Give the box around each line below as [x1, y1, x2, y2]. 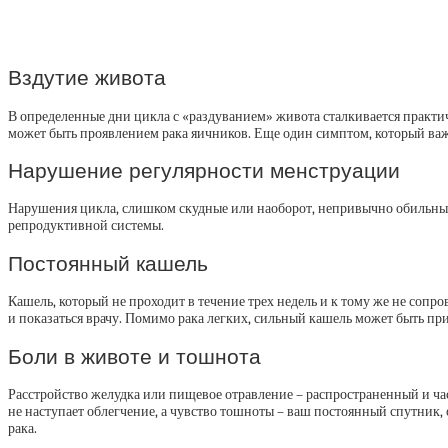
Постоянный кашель [8, 251, 208, 275]
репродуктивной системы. [8, 217, 164, 235]
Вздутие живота [8, 66, 166, 90]
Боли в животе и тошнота [8, 344, 261, 368]
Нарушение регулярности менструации [8, 158, 400, 182]
